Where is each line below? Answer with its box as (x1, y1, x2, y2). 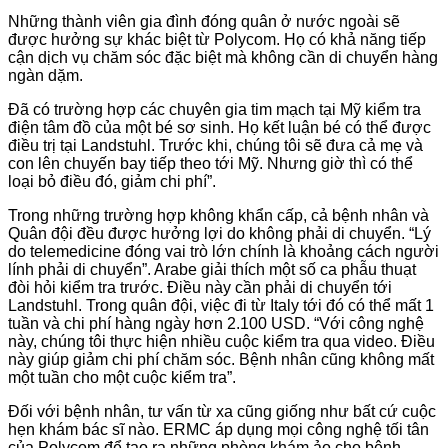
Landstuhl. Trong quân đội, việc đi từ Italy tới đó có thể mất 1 (8, 297, 434, 315)
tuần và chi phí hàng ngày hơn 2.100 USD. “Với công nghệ (8, 315, 424, 333)
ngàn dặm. (8, 67, 83, 85)
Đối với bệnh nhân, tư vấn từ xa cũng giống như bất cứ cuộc (8, 403, 436, 421)
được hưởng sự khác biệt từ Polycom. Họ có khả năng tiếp (8, 31, 426, 49)
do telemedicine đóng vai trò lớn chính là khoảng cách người (8, 243, 439, 261)
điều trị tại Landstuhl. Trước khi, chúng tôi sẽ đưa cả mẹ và (8, 137, 423, 155)
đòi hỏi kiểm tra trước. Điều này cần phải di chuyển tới (8, 279, 392, 297)
